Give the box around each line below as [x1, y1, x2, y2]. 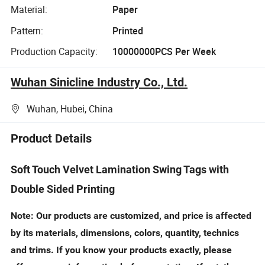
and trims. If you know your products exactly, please [11, 244, 232, 256]
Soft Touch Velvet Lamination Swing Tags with [11, 163, 230, 176]
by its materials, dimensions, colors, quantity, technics [11, 227, 240, 238]
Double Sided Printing [11, 183, 115, 196]
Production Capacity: [11, 45, 98, 59]
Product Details [11, 131, 92, 146]
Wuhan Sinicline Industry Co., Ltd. [11, 75, 188, 90]
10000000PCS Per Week [112, 45, 216, 59]
